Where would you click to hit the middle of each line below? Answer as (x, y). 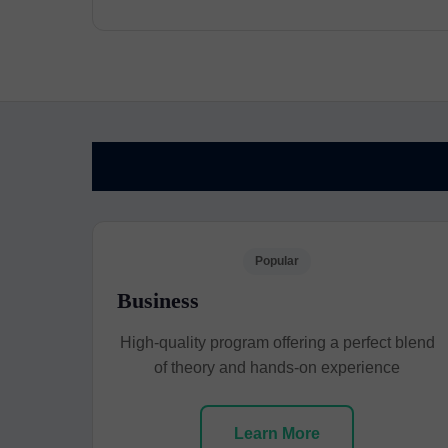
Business (158, 300)
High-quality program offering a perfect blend (277, 342)
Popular (277, 261)
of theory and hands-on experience (277, 367)
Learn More (277, 433)
